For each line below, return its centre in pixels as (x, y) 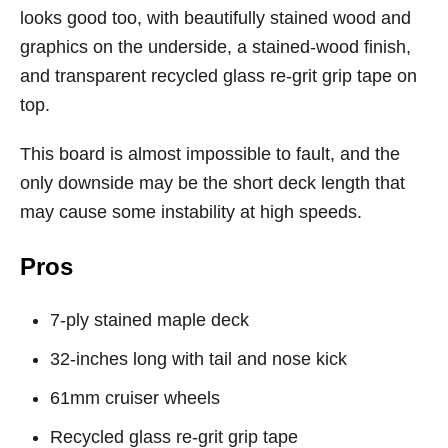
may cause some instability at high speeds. (191, 212)
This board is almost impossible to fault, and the (210, 154)
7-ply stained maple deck (149, 320)
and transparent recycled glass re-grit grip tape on (218, 76)
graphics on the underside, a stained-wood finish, (215, 47)
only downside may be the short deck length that (212, 183)
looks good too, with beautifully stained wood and (215, 18)
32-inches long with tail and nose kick (198, 359)
